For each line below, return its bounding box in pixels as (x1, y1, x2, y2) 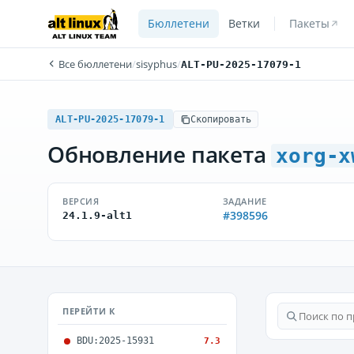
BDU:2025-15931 (77, 335, 154, 346)
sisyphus (136, 57, 177, 71)
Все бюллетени (56, 57, 132, 71)
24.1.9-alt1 (62, 209, 132, 221)
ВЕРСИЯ (62, 195, 100, 207)
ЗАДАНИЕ (222, 195, 267, 207)
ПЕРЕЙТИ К (62, 305, 115, 317)
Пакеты (288, 17, 330, 31)
